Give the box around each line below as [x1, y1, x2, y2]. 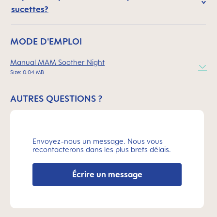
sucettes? [11, 4, 48, 14]
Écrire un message [72, 170, 142, 179]
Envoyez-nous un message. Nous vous [32, 137, 163, 145]
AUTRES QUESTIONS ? [10, 93, 102, 104]
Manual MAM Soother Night [10, 58, 105, 66]
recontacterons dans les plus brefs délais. [32, 145, 171, 154]
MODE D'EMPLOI [10, 36, 82, 46]
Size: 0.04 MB [10, 69, 44, 76]
